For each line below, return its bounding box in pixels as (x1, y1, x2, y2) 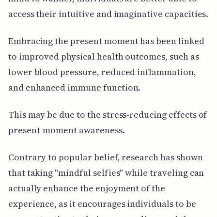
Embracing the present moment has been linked (8, 35, 204, 47)
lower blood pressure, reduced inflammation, (8, 66, 196, 78)
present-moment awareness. (8, 124, 125, 137)
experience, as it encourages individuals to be (8, 198, 196, 210)
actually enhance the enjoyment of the (8, 182, 166, 195)
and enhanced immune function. (8, 81, 141, 94)
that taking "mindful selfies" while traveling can (8, 167, 204, 179)
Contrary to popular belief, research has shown (8, 151, 203, 164)
